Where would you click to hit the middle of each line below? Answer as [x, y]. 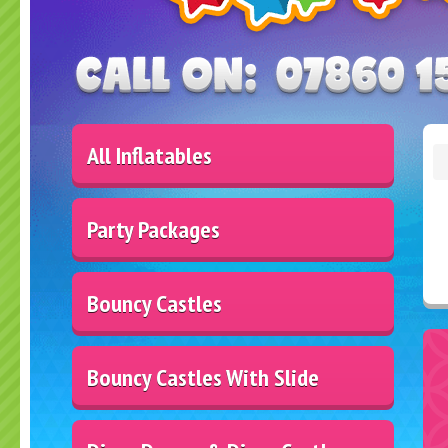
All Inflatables [149, 155]
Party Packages [153, 229]
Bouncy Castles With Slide [203, 377]
